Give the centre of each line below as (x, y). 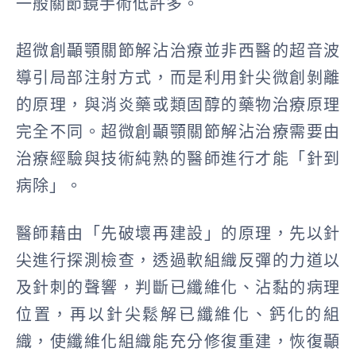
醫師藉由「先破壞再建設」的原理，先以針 (178, 233)
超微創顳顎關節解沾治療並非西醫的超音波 (178, 51)
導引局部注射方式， (93, 78)
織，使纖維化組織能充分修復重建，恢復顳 (178, 341)
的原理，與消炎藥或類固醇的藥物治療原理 (178, 105)
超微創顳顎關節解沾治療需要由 (221, 132)
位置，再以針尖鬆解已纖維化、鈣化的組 (178, 314)
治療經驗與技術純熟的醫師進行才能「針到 (178, 159)
